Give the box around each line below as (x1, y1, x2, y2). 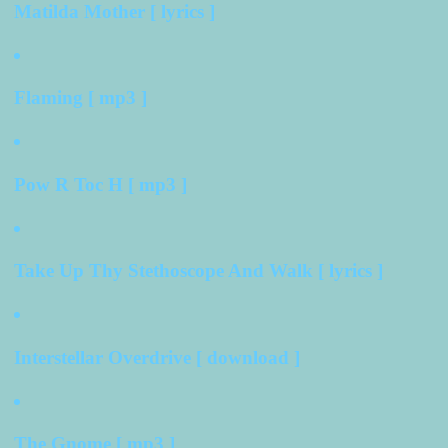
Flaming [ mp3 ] (14, 87, 147, 109)
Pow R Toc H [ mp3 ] (14, 173, 187, 195)
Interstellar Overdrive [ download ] (14, 346, 300, 368)
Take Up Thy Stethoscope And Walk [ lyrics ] (14, 260, 383, 282)
